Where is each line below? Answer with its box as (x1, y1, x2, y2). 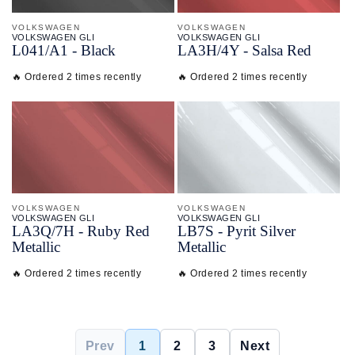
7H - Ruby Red (55, 222, 150, 239)
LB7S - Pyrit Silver (177, 222, 296, 239)
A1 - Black (49, 42, 116, 59)
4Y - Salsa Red (221, 42, 311, 59)
